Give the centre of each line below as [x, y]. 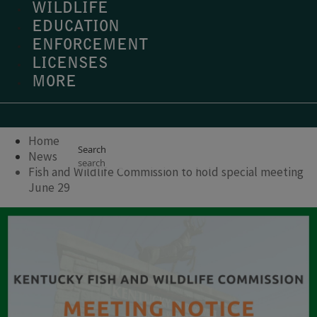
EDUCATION [76, 28]
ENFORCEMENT [90, 46]
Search [92, 149]
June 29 [49, 187]
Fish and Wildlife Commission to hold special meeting [166, 172]
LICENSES [70, 64]
